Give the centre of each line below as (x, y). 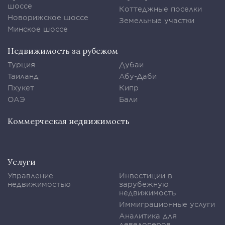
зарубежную (144, 184)
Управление (30, 176)
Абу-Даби (138, 76)
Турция (21, 65)
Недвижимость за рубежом (63, 51)
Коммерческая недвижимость (69, 121)
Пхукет (21, 88)
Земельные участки (156, 21)
